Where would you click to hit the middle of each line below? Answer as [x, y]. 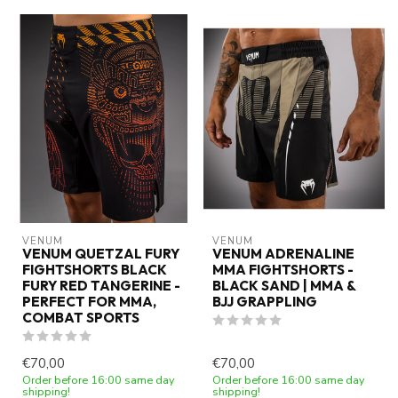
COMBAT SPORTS [81, 317]
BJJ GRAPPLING [265, 301]
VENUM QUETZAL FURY [101, 253]
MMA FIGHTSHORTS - [283, 269]
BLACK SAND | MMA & [284, 285]
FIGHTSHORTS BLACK [95, 269]
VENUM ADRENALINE [283, 253]
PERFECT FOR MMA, [89, 301]
